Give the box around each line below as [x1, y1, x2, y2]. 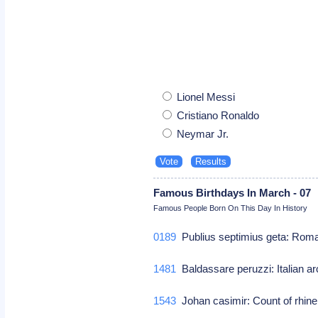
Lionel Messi [174, 90, 236, 103]
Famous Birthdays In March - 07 [153, 186, 312, 199]
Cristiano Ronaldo [174, 109, 260, 121]
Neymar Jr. [174, 127, 229, 140]
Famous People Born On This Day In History [153, 203, 308, 212]
